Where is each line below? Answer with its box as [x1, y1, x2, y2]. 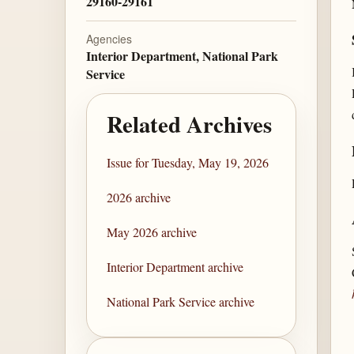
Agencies [85, 31, 132, 47]
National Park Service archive [107, 293, 255, 311]
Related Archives [107, 107, 273, 141]
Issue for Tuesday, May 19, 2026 [107, 154, 269, 171]
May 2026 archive [107, 224, 198, 241]
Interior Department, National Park [85, 47, 278, 66]
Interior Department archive [107, 258, 244, 276]
